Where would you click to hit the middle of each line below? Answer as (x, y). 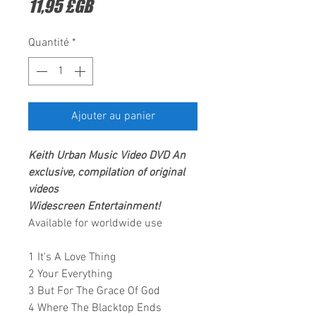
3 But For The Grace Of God (94, 291)
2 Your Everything (70, 274)
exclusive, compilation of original (107, 173)
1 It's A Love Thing (72, 257)
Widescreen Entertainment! (94, 207)
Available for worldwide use (95, 224)
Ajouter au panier (113, 116)
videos (43, 190)
